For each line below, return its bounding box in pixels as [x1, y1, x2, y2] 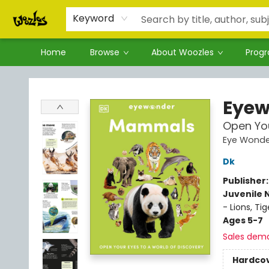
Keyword [73, 11, 114, 25]
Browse [90, 46, 119, 58]
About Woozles [151, 46, 214, 58]
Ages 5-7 [222, 214, 263, 226]
